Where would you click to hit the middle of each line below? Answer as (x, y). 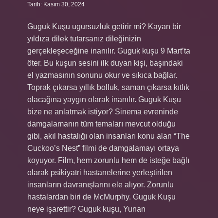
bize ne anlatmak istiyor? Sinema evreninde (103, 112)
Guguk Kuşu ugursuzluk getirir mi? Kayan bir (104, 27)
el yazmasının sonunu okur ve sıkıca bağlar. (102, 75)
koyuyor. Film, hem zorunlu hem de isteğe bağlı (108, 160)
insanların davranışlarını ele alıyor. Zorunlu (100, 185)
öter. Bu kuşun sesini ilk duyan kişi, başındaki (105, 63)
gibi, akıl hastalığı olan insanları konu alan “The (109, 136)
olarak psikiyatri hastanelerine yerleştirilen (100, 173)
